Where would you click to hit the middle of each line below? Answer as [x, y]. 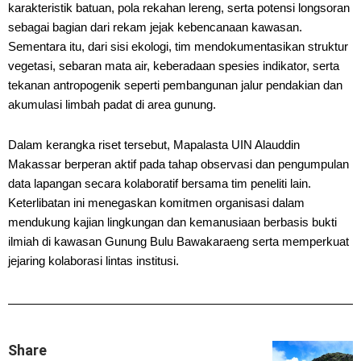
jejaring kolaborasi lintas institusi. [93, 261]
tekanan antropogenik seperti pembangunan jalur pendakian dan [175, 85]
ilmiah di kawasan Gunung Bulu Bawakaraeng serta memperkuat [178, 241]
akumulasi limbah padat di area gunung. [112, 104]
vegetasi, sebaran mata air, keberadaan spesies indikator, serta [174, 65]
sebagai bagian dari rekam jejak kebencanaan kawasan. [155, 27]
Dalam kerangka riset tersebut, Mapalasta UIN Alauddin [154, 145]
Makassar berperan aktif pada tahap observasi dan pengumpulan [178, 164]
